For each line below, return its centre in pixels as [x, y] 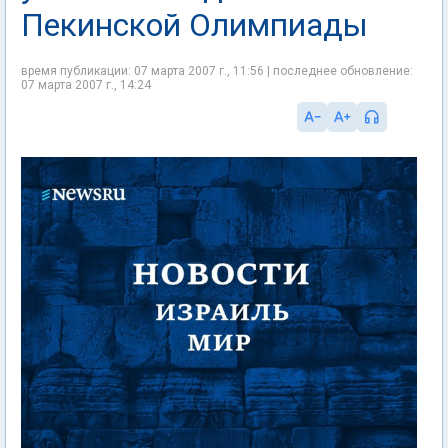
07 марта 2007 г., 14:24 [86, 85]
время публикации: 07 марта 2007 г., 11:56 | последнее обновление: [217, 71]
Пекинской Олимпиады [194, 25]
